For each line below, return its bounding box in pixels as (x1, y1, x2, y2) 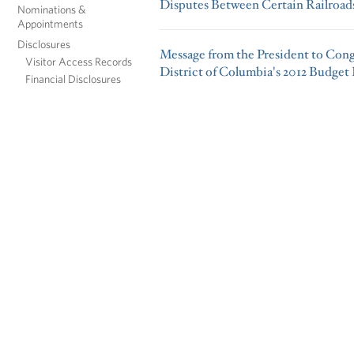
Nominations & (17, 2, 86, 16)
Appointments (17, 16, 83, 30)
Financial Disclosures (25, 71, 121, 85)
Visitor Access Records (25, 54, 132, 68)
